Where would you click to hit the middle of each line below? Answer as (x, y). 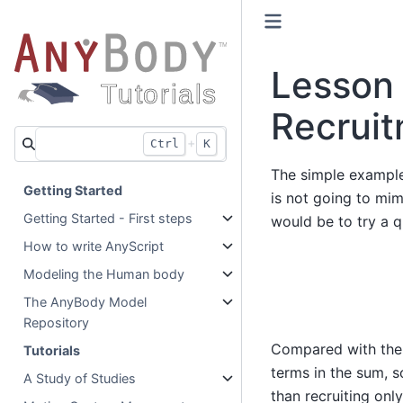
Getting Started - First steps (108, 218)
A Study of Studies (80, 378)
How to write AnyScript (94, 246)
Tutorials (52, 350)
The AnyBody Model (85, 301)
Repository (57, 322)
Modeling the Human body (104, 273)
